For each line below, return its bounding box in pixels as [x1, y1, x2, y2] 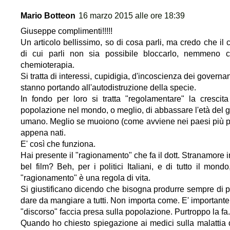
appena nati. [21, 128, 66, 137]
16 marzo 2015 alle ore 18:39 [79, 11, 185, 20]
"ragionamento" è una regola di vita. [21, 173, 150, 182]
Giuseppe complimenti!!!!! [21, 26, 112, 35]
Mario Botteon [21, 11, 75, 20]
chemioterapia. [21, 60, 74, 69]
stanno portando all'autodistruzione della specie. [21, 83, 196, 92]
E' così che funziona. [21, 139, 95, 148]
